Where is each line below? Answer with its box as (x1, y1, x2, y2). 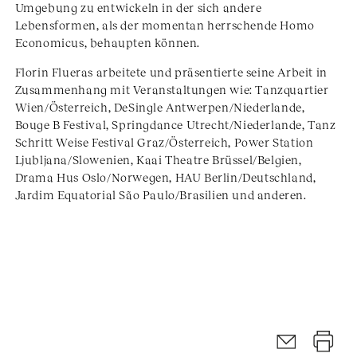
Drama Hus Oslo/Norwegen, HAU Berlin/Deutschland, (14, 170, 316, 185)
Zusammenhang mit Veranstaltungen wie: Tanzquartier (14, 82, 329, 97)
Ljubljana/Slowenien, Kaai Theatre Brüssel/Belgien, (14, 152, 302, 167)
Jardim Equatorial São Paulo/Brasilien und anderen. (14, 187, 307, 202)
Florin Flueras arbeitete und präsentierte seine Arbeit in (14, 65, 328, 80)
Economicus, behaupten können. (14, 35, 201, 50)
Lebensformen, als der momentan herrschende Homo (14, 18, 315, 33)
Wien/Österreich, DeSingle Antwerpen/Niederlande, (14, 100, 305, 115)
